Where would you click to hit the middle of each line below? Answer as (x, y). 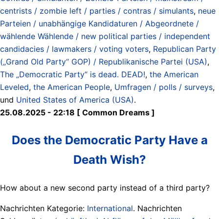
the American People (72, 87)
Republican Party (185, 49)
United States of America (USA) (75, 99)
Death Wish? (109, 159)
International (110, 208)
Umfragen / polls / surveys (164, 87)
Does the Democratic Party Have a (109, 140)
